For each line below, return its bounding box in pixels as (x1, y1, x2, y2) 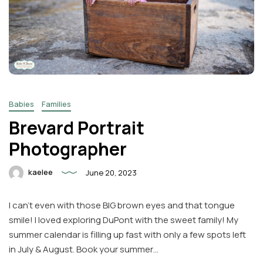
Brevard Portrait (9, 115, 144, 140)
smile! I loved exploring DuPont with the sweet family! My (9, 213, 238, 226)
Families (42, 98, 71, 109)
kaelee (26, 166, 53, 177)
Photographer (9, 136, 127, 161)
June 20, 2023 (86, 167, 137, 178)
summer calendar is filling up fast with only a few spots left (9, 228, 246, 241)
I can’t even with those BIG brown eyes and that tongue (9, 198, 235, 211)
